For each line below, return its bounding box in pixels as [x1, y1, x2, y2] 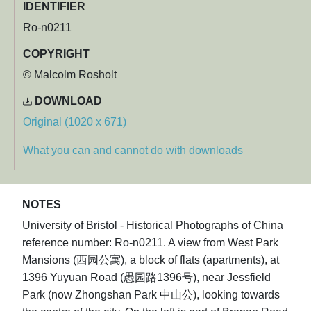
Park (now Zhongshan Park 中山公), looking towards [22, 289, 280, 301]
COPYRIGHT [23, 48, 90, 60]
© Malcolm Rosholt [23, 69, 117, 81]
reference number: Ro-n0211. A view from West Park [22, 237, 278, 249]
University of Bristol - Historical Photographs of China [22, 219, 283, 232]
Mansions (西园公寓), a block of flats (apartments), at [22, 254, 279, 267]
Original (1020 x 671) [23, 116, 126, 128]
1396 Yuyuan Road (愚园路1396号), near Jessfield [22, 271, 271, 284]
